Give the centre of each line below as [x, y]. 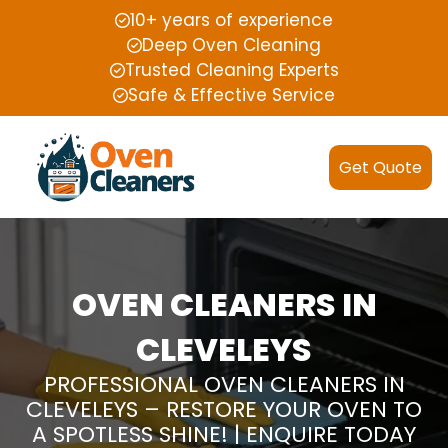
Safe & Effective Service [231, 95]
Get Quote [380, 167]
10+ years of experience [231, 20]
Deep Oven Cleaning [231, 45]
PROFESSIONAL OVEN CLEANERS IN [224, 385]
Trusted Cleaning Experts [231, 70]
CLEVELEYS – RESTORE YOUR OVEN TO [224, 410]
